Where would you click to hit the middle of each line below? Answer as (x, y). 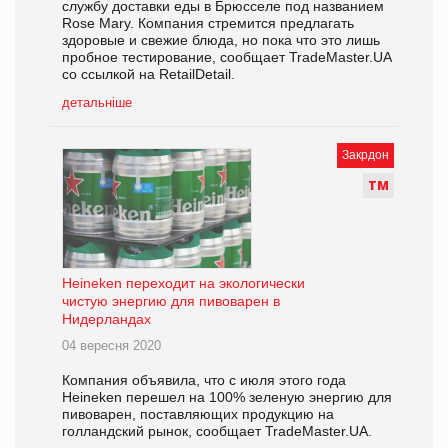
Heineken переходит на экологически (183, 283)
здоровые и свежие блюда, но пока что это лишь (221, 39)
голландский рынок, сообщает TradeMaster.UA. (217, 431)
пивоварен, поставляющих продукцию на (198, 414)
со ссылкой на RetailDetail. (148, 73)
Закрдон (365, 154)
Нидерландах (106, 319)
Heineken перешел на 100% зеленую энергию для (227, 397)
